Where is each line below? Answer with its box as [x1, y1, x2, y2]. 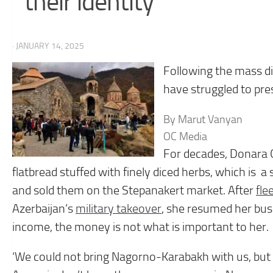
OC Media [163, 129, 208, 143]
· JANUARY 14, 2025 [12, 40, 84, 51]
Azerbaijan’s [12, 201, 76, 216]
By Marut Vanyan [163, 112, 243, 126]
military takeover [76, 201, 161, 216]
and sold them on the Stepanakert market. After [12, 183, 256, 197]
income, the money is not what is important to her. [12, 219, 269, 234]
